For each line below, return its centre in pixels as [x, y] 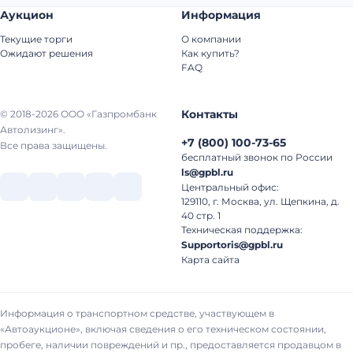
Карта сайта [210, 260]
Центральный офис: [230, 187]
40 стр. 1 [201, 216]
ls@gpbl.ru [207, 172]
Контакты [210, 114]
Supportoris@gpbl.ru [232, 245]
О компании [211, 39]
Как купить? [210, 53]
